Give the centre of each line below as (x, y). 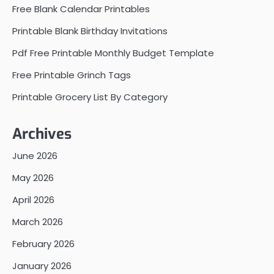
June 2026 (35, 156)
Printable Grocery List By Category (90, 97)
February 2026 (43, 244)
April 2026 (33, 200)
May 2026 (33, 178)
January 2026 (42, 266)
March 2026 (38, 222)
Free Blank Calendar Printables (81, 9)
